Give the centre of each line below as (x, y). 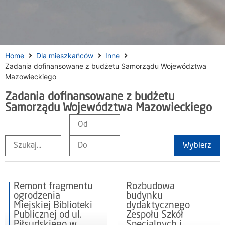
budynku (144, 196)
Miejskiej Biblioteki (53, 206)
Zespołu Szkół (155, 215)
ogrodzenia (37, 196)
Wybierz (197, 145)
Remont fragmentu (53, 187)
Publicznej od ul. (48, 215)
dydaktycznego (158, 206)
